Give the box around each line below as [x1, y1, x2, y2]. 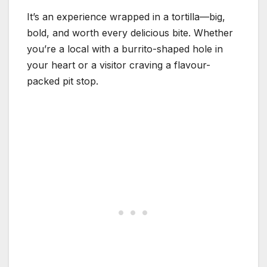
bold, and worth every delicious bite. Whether [27, 26, 233, 39]
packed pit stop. [27, 74, 98, 87]
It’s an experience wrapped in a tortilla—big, [27, 10, 225, 23]
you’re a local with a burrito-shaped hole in [27, 42, 223, 55]
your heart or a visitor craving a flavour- [27, 58, 210, 71]
